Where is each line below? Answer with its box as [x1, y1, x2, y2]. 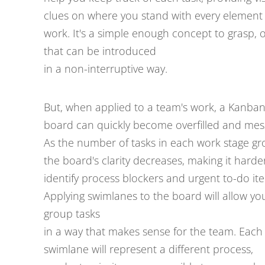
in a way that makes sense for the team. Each [44, 224, 263, 238]
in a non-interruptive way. [44, 62, 167, 76]
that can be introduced [44, 44, 156, 58]
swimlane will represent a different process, [44, 242, 253, 256]
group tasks [44, 206, 100, 221]
